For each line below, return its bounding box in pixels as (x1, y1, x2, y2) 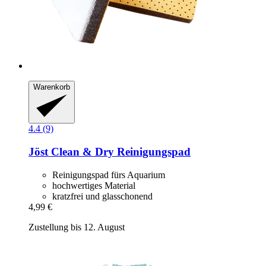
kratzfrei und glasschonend (52, 191, 153, 201)
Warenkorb (33, 82, 70, 91)
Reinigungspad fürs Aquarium (52, 169, 165, 180)
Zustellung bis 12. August (28, 221, 125, 232)
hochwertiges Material (52, 180, 135, 191)
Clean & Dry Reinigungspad (48, 145, 191, 159)
